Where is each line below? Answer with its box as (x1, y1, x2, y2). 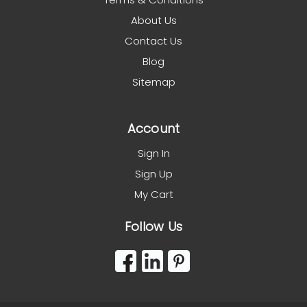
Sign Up (134, 167, 173, 182)
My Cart (134, 187, 173, 202)
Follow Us (124, 218, 183, 236)
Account (127, 120, 180, 138)
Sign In (137, 146, 170, 161)
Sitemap (132, 75, 175, 90)
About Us (130, 13, 177, 28)
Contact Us (125, 34, 182, 49)
